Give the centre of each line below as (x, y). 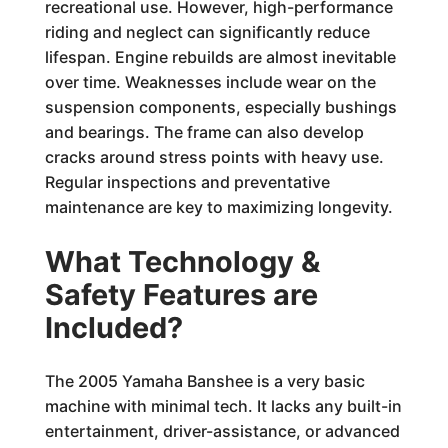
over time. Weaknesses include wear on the (210, 82)
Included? (113, 327)
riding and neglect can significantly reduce (207, 32)
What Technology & (182, 261)
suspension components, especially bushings (220, 107)
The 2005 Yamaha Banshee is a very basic (204, 381)
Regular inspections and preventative (187, 182)
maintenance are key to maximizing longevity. (218, 207)
